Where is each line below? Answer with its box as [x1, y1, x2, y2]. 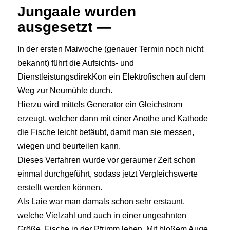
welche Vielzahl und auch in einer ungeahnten [17, 210, 186, 220]
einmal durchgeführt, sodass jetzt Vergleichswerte [17, 169, 198, 179]
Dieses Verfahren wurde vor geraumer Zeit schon [17, 155, 196, 165]
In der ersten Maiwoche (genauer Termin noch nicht [17, 44, 203, 54]
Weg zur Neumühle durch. [17, 86, 112, 95]
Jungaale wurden [17, 4, 136, 20]
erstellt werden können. [17, 183, 102, 193]
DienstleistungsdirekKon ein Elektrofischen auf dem [17, 72, 205, 82]
